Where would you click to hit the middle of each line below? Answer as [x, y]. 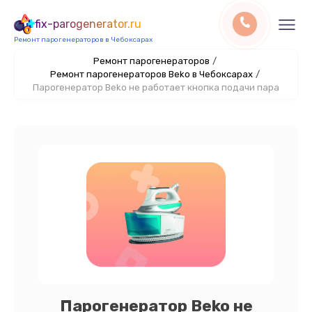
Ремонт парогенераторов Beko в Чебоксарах [151, 74]
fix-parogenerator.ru [88, 24]
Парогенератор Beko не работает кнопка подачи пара [156, 87]
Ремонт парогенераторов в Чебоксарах [83, 40]
